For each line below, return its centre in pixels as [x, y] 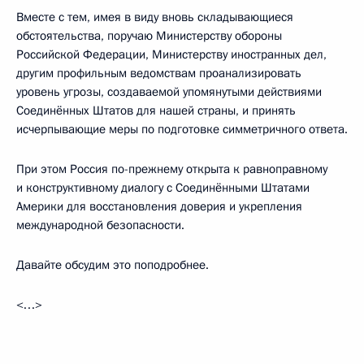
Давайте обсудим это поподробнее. [113, 264]
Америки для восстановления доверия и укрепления [159, 206]
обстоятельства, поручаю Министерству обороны [149, 35]
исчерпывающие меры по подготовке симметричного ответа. [182, 129]
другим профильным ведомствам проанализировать [159, 73]
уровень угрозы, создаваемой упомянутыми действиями [169, 91]
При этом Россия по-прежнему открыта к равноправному [172, 169]
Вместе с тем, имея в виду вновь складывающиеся [155, 17]
